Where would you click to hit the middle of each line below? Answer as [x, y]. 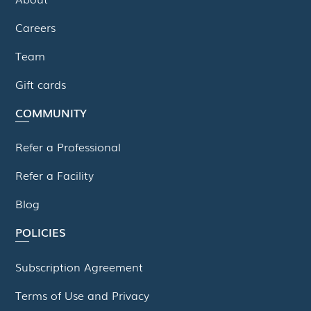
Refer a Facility [55, 175]
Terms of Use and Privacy [83, 295]
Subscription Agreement [79, 266]
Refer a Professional [68, 147]
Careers [36, 27]
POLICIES [41, 232]
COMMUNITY [51, 112]
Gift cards [41, 84]
